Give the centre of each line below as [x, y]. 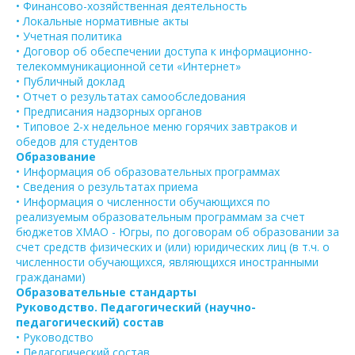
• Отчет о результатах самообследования [131, 97]
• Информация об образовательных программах [148, 172]
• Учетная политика [69, 36]
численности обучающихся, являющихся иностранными [167, 262]
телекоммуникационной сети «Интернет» [128, 67]
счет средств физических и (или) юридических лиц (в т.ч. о [173, 247]
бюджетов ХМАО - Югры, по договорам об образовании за [177, 232]
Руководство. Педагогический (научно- [136, 307]
